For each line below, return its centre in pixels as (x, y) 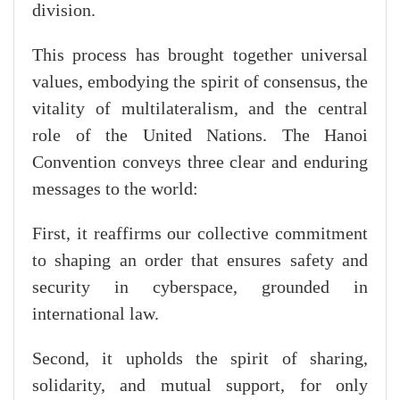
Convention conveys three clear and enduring (200, 162)
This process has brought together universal (200, 55)
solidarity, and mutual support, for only (200, 385)
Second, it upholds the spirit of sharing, (200, 358)
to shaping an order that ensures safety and (200, 260)
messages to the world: (115, 189)
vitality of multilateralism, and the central (200, 108)
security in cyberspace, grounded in (200, 287)
